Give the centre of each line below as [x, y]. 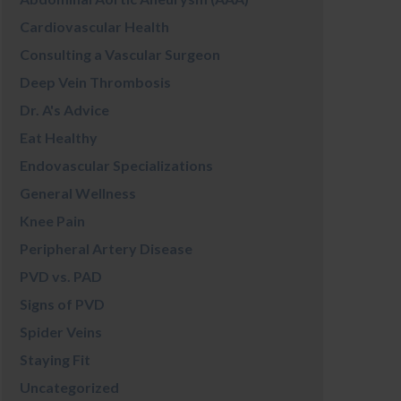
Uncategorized [69, 387]
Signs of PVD [62, 304]
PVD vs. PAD [60, 276]
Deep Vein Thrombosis [95, 82]
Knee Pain [52, 221]
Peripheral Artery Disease [106, 248]
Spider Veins [60, 332]
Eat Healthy [58, 137]
